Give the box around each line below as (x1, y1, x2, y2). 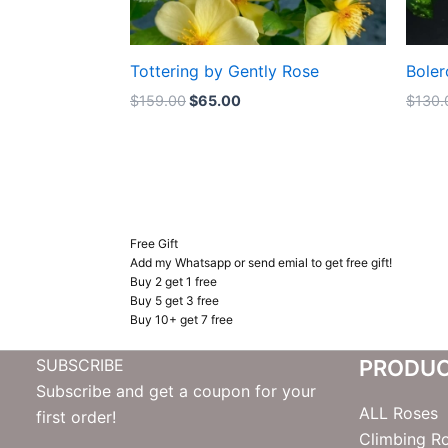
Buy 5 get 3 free (130, 292, 220, 308)
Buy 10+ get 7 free (130, 311, 234, 327)
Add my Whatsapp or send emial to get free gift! (130, 254, 393, 270)
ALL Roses (359, 403, 439, 424)
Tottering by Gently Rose (130, 60, 319, 81)
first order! (36, 407, 116, 428)
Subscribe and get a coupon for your (36, 381, 316, 402)
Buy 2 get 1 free (130, 273, 218, 289)
